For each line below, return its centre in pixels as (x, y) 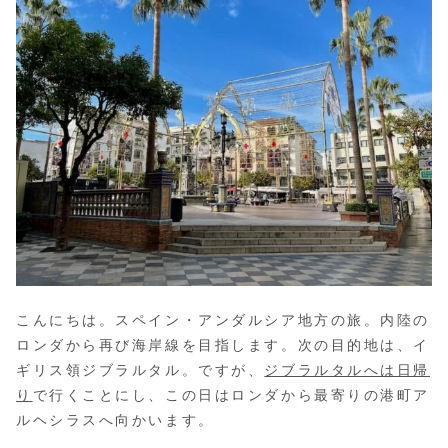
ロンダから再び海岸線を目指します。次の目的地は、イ (223, 345)
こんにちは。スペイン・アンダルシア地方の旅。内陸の (223, 320)
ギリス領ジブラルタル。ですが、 (140, 370)
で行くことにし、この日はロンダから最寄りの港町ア (231, 395)
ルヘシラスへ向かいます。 (115, 420)
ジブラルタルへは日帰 (347, 370)
